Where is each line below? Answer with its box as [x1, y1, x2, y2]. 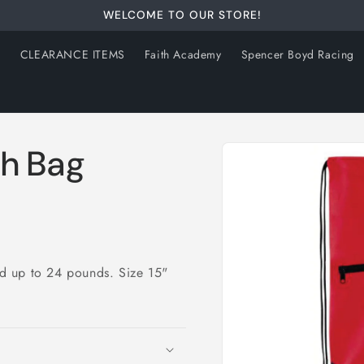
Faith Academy [144, 46, 222, 63]
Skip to [241, 136, 284, 155]
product [241, 151, 288, 170]
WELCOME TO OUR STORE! [102, 7, 262, 22]
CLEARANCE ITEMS [19, 46, 125, 63]
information [241, 166, 310, 184]
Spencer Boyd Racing [240, 46, 354, 63]
